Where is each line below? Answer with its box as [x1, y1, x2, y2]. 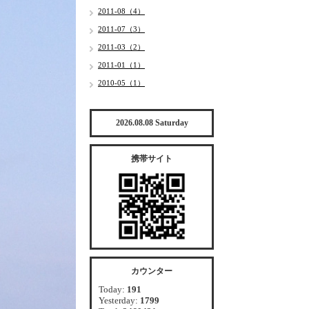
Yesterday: [99, 295, 140, 306]
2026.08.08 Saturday [115, 118, 188, 128]
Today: [99, 284, 127, 295]
